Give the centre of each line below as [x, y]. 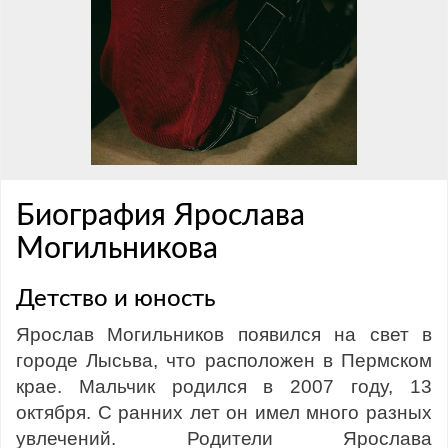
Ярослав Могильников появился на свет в [224, 334]
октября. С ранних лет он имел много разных [224, 412]
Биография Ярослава [160, 216]
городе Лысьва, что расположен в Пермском [224, 360]
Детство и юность [116, 299]
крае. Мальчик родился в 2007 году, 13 [224, 386]
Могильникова [117, 249]
